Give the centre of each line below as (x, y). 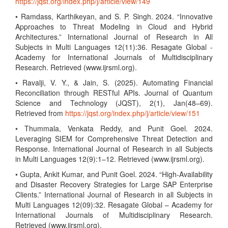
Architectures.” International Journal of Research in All (114, 37)
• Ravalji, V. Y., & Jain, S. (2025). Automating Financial (114, 82)
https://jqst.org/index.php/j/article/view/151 (133, 113)
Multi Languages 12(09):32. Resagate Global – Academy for (114, 205)
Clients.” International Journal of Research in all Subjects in (114, 194)
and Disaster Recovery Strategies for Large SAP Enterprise (114, 184)
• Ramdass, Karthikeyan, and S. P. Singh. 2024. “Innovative (114, 16)
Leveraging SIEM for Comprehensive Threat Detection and (114, 138)
